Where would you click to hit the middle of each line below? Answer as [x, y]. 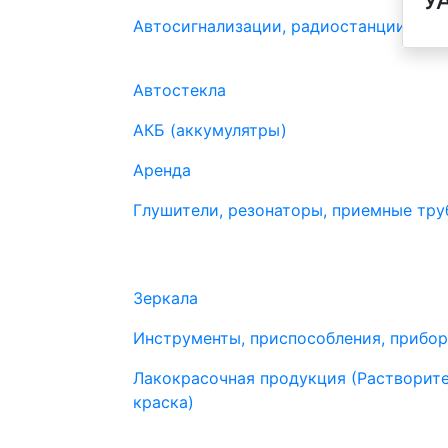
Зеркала [165, 298]
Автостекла [179, 90]
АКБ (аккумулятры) [210, 130]
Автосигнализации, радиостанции [269, 26]
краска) [163, 402]
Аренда [162, 170]
